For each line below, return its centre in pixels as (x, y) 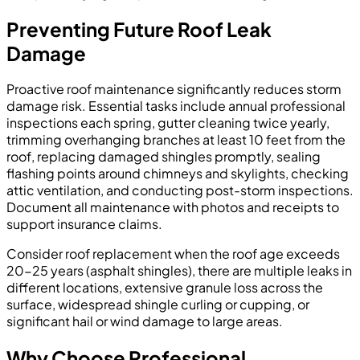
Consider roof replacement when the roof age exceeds (173, 254)
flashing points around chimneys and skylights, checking (178, 174)
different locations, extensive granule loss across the (165, 288)
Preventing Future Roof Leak (139, 29)
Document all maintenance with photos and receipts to (173, 207)
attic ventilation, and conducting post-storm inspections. (180, 190)
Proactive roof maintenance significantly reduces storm (174, 89)
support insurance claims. (84, 224)
